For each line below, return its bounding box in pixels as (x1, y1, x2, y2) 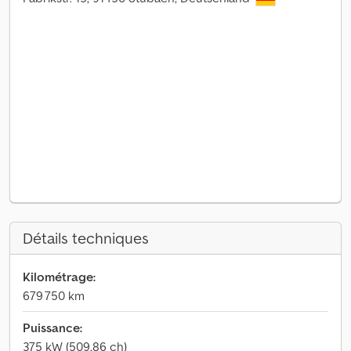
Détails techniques (23, 228, 149, 248)
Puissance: (23, 320, 82, 335)
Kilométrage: (23, 269, 96, 284)
